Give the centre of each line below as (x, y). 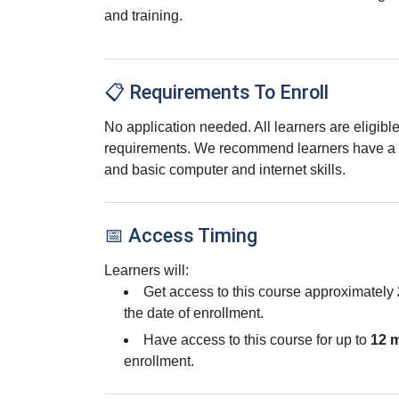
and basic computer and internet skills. (225, 170)
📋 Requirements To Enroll (216, 92)
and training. (143, 16)
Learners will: (147, 270)
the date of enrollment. (194, 313)
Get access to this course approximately (270, 292)
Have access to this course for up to (257, 340)
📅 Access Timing (181, 236)
